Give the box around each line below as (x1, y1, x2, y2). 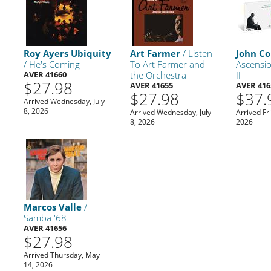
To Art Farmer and (129, 57, 205, 70)
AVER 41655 (129, 79, 173, 91)
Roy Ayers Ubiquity (24, 47, 112, 59)
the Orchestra (129, 68, 186, 81)
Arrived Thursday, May (24, 249, 100, 260)
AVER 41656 (24, 222, 67, 233)
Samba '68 (24, 211, 67, 224)
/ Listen (180, 47, 212, 59)
